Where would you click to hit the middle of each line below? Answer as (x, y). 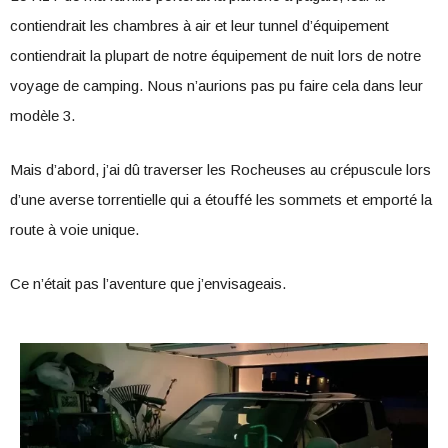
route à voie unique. (74, 229)
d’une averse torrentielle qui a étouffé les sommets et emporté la (221, 199)
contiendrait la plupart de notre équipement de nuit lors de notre (215, 55)
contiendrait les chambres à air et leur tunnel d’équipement (199, 25)
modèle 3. (42, 115)
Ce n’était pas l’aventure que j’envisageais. (148, 283)
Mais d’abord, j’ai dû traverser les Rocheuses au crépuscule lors (220, 169)
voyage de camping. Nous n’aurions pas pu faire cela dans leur (216, 85)
